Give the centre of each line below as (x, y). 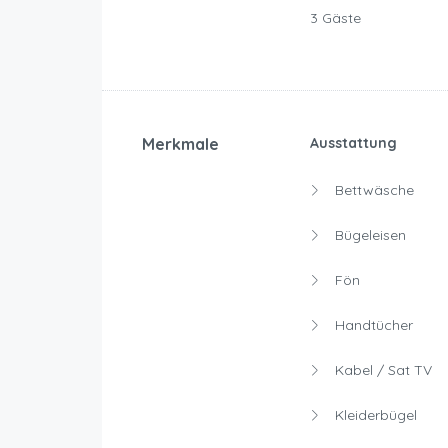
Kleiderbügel (373, 415)
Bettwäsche (372, 190)
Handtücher (371, 325)
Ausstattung (353, 143)
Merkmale (180, 144)
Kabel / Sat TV (381, 370)
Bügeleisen (368, 235)
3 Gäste (335, 18)
